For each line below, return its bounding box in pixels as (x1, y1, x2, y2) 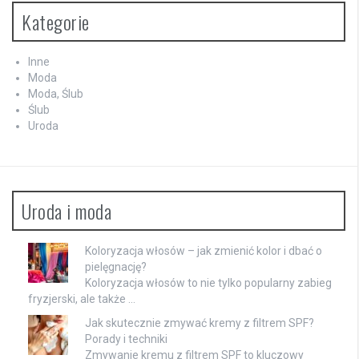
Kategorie (22, 6, 90, 36)
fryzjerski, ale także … (28, 292, 135, 305)
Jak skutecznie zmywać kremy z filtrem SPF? (85, 316, 314, 329)
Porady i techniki (85, 332, 167, 345)
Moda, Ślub (28, 87, 83, 100)
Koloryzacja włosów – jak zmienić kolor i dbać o (85, 244, 322, 257)
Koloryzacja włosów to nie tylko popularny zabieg (85, 276, 332, 289)
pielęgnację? (85, 260, 147, 273)
